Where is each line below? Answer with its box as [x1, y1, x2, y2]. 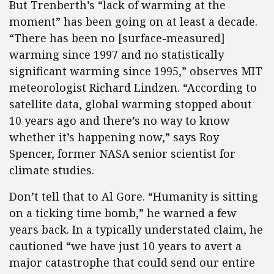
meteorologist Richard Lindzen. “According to [9, 80, 257, 95]
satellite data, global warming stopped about [9, 97, 252, 111]
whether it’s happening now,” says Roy [9, 130, 219, 144]
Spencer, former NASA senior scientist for [9, 146, 235, 161]
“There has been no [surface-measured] [9, 31, 225, 45]
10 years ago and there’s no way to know [9, 113, 230, 128]
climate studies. [9, 163, 94, 177]
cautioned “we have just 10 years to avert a [9, 239, 242, 253]
